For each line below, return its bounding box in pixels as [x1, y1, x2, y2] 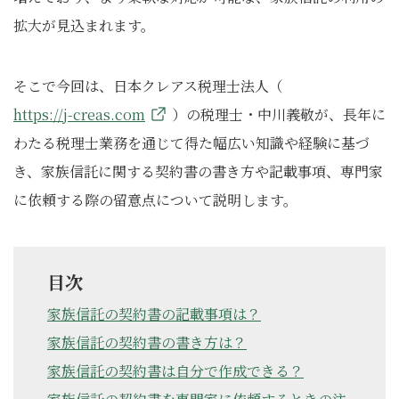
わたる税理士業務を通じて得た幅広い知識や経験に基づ [13, 133, 370, 153]
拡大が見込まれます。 [13, 15, 155, 36]
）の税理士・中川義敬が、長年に [172, 104, 386, 125]
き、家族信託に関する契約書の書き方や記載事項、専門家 [13, 161, 383, 182]
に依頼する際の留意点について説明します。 [13, 190, 297, 210]
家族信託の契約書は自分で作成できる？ [47, 361, 304, 381]
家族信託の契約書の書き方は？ [47, 332, 247, 353]
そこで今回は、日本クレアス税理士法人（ [13, 76, 283, 96]
